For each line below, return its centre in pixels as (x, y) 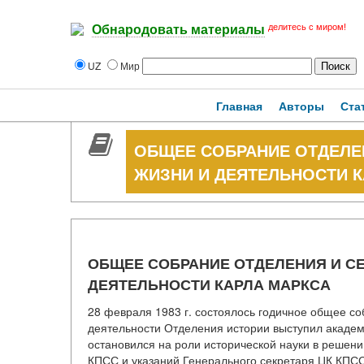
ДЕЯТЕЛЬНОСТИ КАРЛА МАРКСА (209, 284)
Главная (239, 106)
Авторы (301, 106)
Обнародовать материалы (178, 30)
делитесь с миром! (307, 27)
